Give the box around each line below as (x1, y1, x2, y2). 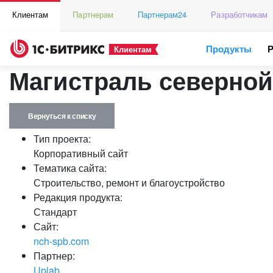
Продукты (206, 42, 252, 55)
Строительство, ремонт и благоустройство (34, 175, 225, 190)
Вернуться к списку (28, 110, 96, 121)
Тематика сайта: (34, 161, 107, 175)
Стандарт (34, 205, 77, 219)
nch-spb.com (34, 234, 89, 248)
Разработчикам (211, 9, 268, 20)
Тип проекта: (34, 132, 91, 146)
